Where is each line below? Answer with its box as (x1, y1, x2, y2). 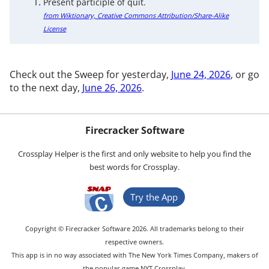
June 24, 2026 (171, 67, 231, 81)
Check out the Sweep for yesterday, (10, 67, 171, 81)
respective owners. (105, 237, 164, 246)
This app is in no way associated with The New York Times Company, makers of (11, 250, 258, 259)
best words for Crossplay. (89, 161, 180, 172)
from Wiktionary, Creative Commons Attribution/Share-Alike (43, 10, 229, 20)
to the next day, (10, 80, 82, 94)
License (43, 23, 66, 33)
